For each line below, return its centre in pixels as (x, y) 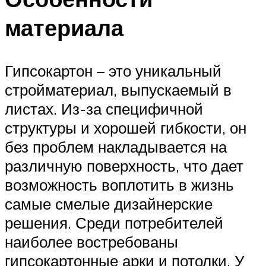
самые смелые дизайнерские (109, 203)
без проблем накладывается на (116, 146)
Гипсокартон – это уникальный (113, 70)
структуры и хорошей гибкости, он (126, 127)
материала (64, 27)
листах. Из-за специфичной (104, 108)
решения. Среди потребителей (114, 222)
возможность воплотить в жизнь (119, 184)
